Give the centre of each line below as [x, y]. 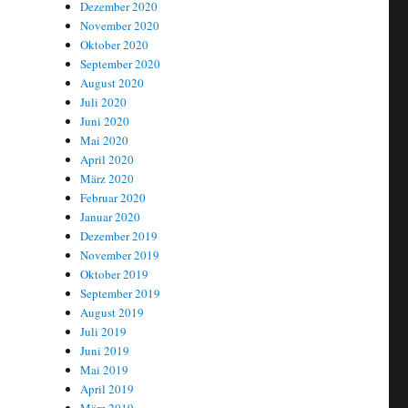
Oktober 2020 [115, 45]
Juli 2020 [104, 102]
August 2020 [112, 83]
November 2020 [120, 26]
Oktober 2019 [115, 275]
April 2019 [107, 389]
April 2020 [107, 160]
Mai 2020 [105, 141]
